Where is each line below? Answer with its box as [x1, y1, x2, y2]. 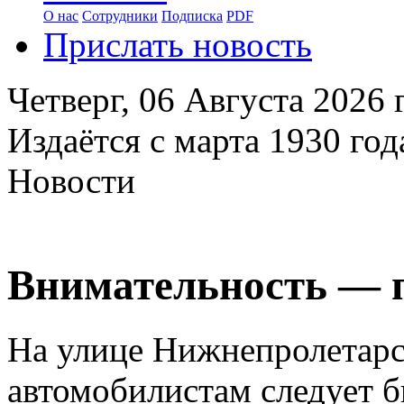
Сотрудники [82, 8, 158, 23]
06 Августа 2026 [139, 80, 385, 119]
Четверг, [7, 80, 139, 119]
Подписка [161, 8, 223, 23]
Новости [7, 161, 135, 200]
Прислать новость [43, 25, 312, 64]
